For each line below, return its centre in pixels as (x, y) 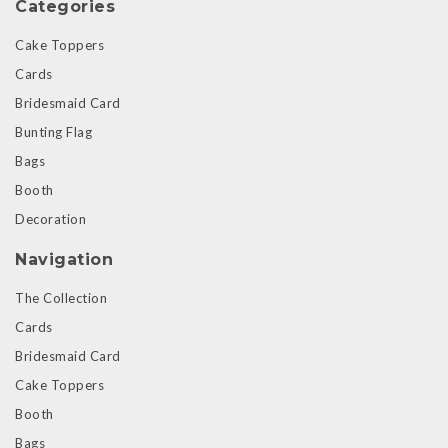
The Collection (61, 297)
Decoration (50, 218)
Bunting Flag (53, 131)
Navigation (64, 259)
